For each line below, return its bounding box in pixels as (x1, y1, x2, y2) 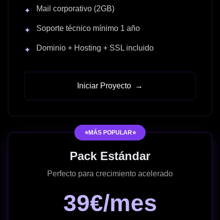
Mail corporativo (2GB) (36, 4, 114, 13)
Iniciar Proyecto (77, 81, 131, 90)
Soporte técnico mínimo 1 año (36, 24, 140, 32)
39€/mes (63, 190, 157, 216)
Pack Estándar (70, 149, 150, 163)
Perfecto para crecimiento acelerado (47, 169, 173, 178)
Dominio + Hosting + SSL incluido (36, 43, 154, 52)
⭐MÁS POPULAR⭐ (84, 129, 136, 136)
